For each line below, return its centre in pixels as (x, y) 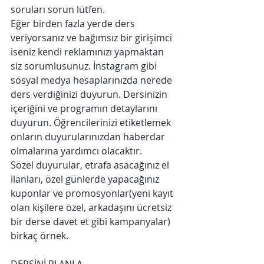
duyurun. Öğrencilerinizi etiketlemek (92, 123)
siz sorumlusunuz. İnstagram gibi (85, 66)
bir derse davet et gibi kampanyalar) (92, 222)
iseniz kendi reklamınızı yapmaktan (88, 52)
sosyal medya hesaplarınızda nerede (93, 80)
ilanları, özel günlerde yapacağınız (86, 179)
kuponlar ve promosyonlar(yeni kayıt (93, 193)
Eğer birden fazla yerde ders (74, 24)
